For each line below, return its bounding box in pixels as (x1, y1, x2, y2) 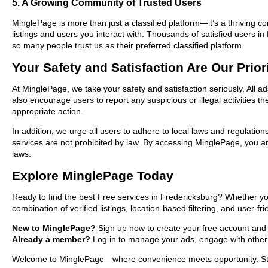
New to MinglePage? (12, 223, 96, 233)
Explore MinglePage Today (12, 168, 173, 182)
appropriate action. (12, 106, 83, 116)
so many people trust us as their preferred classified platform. (12, 40, 244, 50)
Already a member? (12, 234, 90, 244)
